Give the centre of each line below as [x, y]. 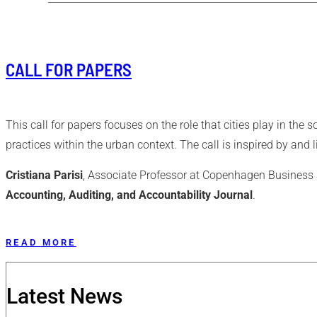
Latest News [64, 296]
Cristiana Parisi [44, 175]
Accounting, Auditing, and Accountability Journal [129, 195]
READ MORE [41, 242]
